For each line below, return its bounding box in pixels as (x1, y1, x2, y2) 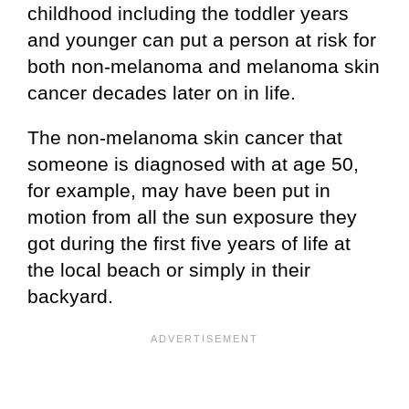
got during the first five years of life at (27, 233, 351, 255)
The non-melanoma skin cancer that (27, 127, 342, 149)
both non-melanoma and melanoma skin (27, 56, 380, 78)
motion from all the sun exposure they (27, 206, 357, 228)
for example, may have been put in (27, 180, 330, 202)
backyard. (27, 286, 113, 308)
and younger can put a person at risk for (27, 29, 376, 51)
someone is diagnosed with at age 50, (27, 153, 359, 175)
